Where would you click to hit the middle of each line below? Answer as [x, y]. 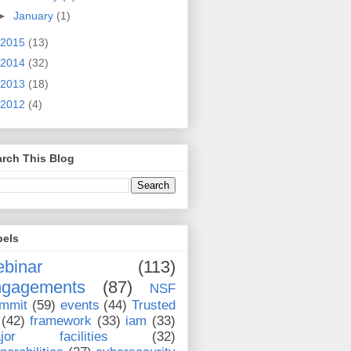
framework [61, 321]
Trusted [154, 306]
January [34, 16]
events [80, 306]
